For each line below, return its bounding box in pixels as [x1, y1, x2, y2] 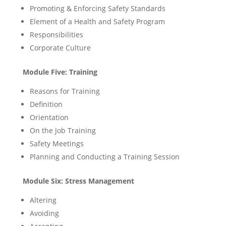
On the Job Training [29, 126, 96, 135]
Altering [29, 195, 56, 205]
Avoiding [29, 208, 59, 218]
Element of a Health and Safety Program [29, 17, 165, 26]
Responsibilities [29, 30, 83, 39]
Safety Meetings [29, 139, 84, 148]
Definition [29, 99, 63, 109]
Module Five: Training [22, 67, 97, 77]
